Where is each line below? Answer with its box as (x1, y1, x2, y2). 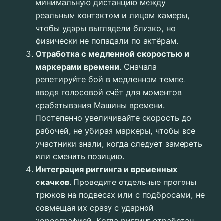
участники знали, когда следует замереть (36, 139, 202, 149)
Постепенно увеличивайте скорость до (36, 113, 191, 123)
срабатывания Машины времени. (36, 100, 165, 110)
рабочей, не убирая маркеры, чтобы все (36, 126, 195, 136)
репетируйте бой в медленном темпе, (36, 74, 185, 85)
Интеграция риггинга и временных (36, 164, 177, 175)
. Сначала (119, 62, 157, 72)
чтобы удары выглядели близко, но (36, 23, 176, 34)
